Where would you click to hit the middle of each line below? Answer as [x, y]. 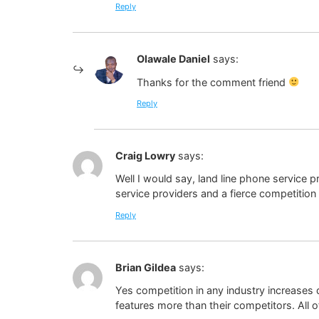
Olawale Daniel [173, 59]
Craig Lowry [145, 155]
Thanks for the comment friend [213, 82]
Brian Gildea [146, 267]
